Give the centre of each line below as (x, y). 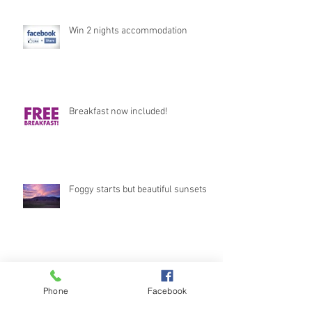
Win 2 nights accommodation (128, 31)
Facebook (167, 290)
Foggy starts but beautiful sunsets (138, 190)
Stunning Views (101, 272)
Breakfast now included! (118, 112)
